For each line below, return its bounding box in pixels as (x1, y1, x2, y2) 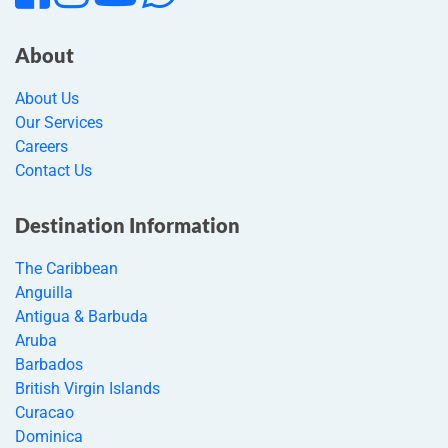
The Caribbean (15, 258, 118, 278)
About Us (15, 88, 79, 108)
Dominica (15, 426, 83, 446)
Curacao (15, 402, 74, 422)
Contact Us (15, 160, 92, 180)
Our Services (15, 112, 103, 132)
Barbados (15, 354, 83, 374)
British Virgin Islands (15, 378, 160, 398)
